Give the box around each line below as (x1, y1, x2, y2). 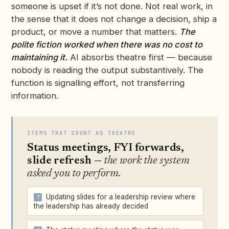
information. (11, 90, 58, 101)
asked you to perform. (27, 168, 121, 180)
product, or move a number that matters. (11, 27, 179, 37)
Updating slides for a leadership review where (46, 193, 195, 201)
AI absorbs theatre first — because (67, 52, 212, 63)
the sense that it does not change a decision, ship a (11, 14, 217, 25)
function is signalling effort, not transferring (11, 78, 185, 88)
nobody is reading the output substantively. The (11, 65, 203, 76)
